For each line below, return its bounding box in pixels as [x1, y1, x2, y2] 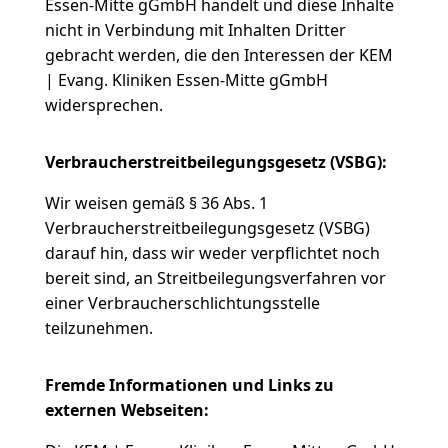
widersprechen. [44, 94, 163, 116]
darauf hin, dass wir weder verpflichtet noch [44, 242, 380, 264]
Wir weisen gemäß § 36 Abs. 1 [44, 192, 268, 214]
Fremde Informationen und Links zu [44, 374, 334, 396]
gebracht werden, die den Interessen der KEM [44, 44, 393, 66]
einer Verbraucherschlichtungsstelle [44, 292, 320, 314]
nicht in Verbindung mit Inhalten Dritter [44, 19, 346, 41]
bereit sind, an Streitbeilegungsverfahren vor [44, 267, 386, 289]
